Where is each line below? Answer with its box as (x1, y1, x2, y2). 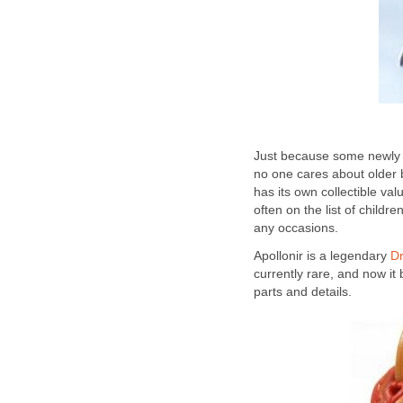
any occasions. (254, 221, 338, 236)
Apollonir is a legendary (254, 248, 390, 263)
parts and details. (254, 284, 352, 299)
